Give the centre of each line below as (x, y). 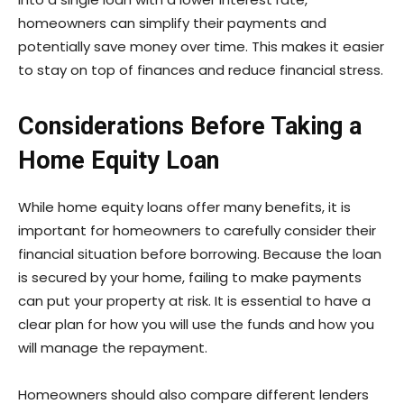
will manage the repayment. (113, 348)
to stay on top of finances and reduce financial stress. (201, 70)
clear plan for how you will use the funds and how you (196, 325)
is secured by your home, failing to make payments (190, 278)
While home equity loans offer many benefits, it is (184, 207)
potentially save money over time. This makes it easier (201, 47)
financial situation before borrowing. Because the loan (200, 254)
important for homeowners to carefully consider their (197, 231)
